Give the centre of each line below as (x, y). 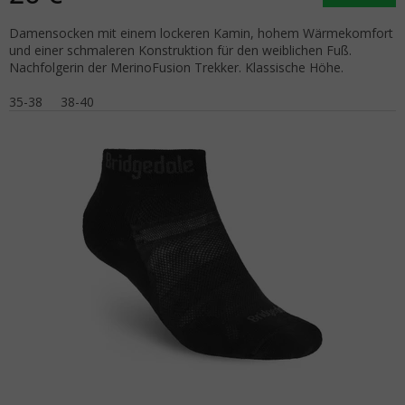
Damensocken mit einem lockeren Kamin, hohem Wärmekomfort (201, 33)
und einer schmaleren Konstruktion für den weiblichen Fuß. (180, 50)
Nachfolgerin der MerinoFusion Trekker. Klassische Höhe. (176, 67)
